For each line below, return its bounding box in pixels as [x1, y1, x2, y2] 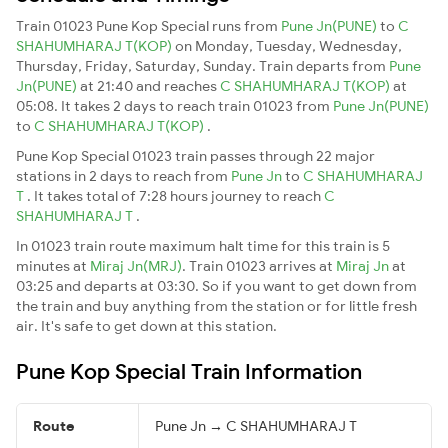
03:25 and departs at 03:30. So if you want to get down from [16, 276, 417, 295]
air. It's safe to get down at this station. [16, 316, 277, 335]
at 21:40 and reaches [80, 76, 220, 95]
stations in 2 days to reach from [16, 166, 231, 185]
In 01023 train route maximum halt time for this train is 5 [16, 236, 390, 255]
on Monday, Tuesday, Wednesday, [175, 36, 402, 55]
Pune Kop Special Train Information [16, 357, 362, 384]
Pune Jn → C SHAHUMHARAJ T [155, 416, 357, 435]
